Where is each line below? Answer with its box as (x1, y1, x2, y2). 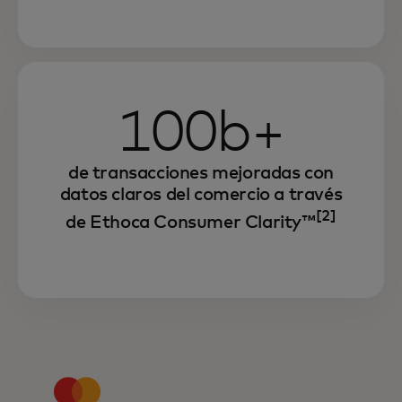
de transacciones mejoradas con (67, 164, 334, 183)
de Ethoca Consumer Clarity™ (66, 213, 316, 232)
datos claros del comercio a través (59, 186, 343, 205)
